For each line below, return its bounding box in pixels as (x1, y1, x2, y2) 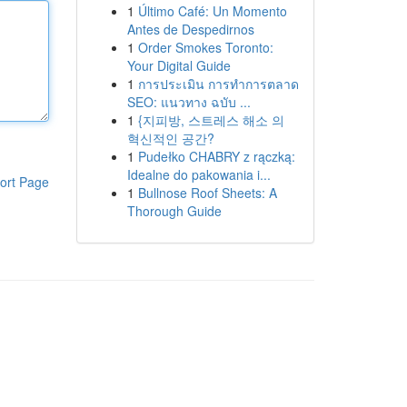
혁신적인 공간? (126, 129, 214, 147)
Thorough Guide (126, 202, 222, 220)
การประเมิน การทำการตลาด (137, 74, 299, 93)
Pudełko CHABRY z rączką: (137, 147, 295, 165)
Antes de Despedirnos (126, 20, 254, 38)
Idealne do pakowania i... (126, 165, 271, 184)
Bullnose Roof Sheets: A (137, 184, 277, 202)
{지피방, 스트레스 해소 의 (137, 111, 284, 129)
